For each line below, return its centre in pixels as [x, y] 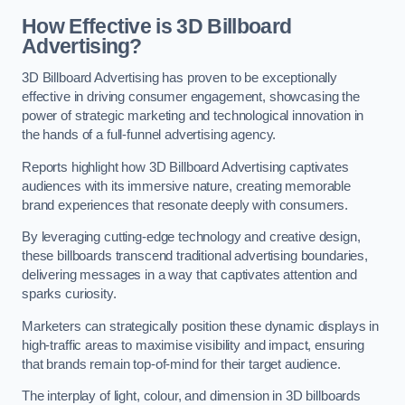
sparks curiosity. [69, 294]
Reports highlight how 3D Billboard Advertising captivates [185, 167]
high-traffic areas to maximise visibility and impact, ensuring [193, 345]
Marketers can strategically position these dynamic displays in [200, 326]
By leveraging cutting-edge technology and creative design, [191, 237]
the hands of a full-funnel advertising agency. [149, 135]
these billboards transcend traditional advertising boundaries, [195, 256]
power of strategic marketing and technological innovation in [193, 116]
